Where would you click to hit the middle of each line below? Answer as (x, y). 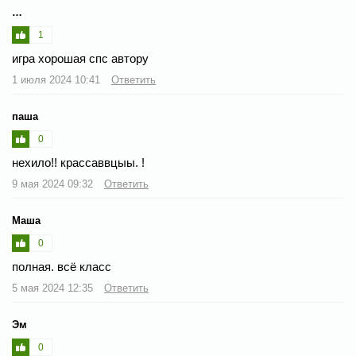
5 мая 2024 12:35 (54, 288)
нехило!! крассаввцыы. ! (78, 163)
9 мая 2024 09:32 (54, 184)
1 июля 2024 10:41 (58, 80)
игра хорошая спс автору (80, 58)
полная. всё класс (62, 267)
